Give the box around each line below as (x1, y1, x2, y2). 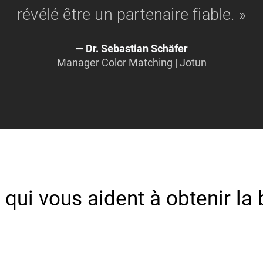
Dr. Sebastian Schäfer (83, 42, 188, 55)
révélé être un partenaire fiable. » (16, 5, 246, 24)
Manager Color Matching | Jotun (56, 56, 207, 69)
